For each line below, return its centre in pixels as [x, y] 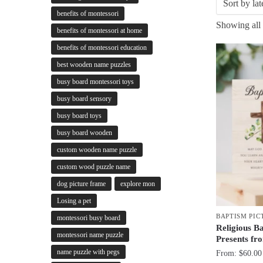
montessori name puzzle [90, 235]
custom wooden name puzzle [97, 150]
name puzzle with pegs [88, 252]
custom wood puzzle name [94, 167]
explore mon [138, 184]
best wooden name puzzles [94, 65]
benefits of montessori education [102, 48]
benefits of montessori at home [100, 31]
